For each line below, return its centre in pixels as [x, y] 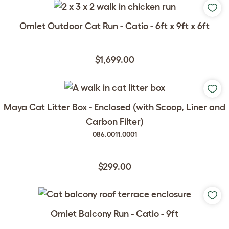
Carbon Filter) [114, 121]
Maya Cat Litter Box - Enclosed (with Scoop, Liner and [114, 107]
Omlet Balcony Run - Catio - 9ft [114, 214]
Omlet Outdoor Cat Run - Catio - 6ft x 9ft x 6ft [114, 26]
